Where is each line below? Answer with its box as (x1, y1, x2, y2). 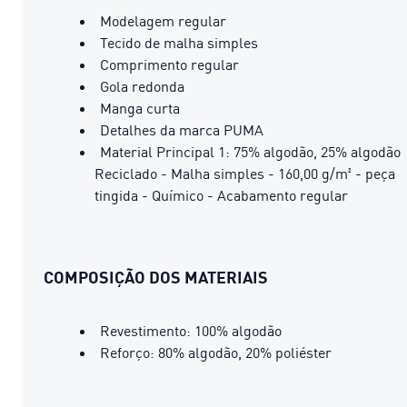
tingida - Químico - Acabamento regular (94, 185, 348, 204)
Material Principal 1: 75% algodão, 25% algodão (100, 142, 401, 161)
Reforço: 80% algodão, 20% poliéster (100, 342, 332, 362)
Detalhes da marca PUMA (100, 120, 263, 139)
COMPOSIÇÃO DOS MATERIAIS (44, 266, 268, 287)
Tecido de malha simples (100, 33, 258, 52)
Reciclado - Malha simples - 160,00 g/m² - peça (94, 164, 395, 183)
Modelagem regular (100, 11, 226, 30)
